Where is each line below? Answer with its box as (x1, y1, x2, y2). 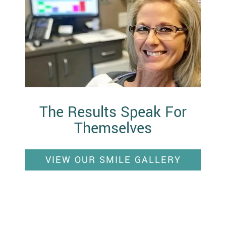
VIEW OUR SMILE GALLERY (45, 153, 181, 166)
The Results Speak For (39, 101, 187, 123)
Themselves (74, 118, 152, 139)
